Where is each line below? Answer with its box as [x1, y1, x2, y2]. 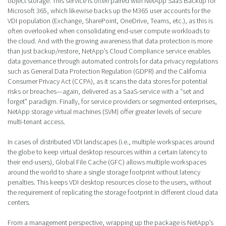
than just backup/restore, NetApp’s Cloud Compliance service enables [8, 46, 210, 56]
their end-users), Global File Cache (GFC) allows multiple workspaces [8, 157, 206, 167]
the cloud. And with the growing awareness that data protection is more [8, 36, 212, 46]
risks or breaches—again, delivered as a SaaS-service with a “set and [8, 87, 204, 96]
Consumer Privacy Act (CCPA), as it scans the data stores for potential [8, 77, 207, 86]
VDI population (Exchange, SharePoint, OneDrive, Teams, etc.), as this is [8, 16, 213, 26]
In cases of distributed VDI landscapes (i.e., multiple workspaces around [8, 137, 214, 147]
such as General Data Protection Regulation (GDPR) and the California [8, 67, 206, 76]
